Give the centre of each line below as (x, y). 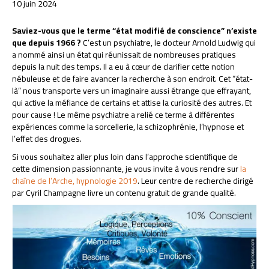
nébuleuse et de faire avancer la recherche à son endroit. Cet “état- (132, 79)
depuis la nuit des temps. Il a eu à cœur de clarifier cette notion (123, 67)
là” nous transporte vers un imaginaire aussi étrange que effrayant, (131, 91)
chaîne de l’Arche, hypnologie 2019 (75, 181)
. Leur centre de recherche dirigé (195, 181)
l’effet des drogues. (48, 139)
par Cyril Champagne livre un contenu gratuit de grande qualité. (124, 193)
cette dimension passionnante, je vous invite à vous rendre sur (126, 169)
